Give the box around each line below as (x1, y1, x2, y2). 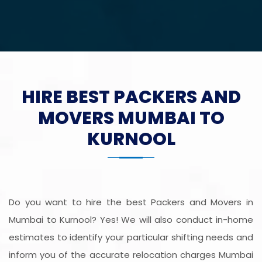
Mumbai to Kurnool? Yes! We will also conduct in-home (9, 213, 253, 226)
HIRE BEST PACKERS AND (21, 85, 241, 110)
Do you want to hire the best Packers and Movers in (9, 196, 253, 209)
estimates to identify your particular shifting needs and (9, 231, 253, 244)
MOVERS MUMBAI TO (37, 106, 225, 131)
